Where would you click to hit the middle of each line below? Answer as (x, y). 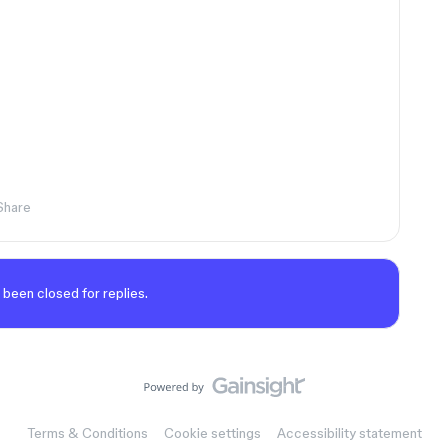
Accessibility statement (349, 433)
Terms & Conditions (87, 433)
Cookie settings (212, 433)
